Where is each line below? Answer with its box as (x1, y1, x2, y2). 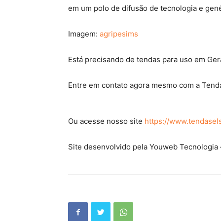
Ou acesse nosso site (68, 116, 145, 126)
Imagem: (68, 29, 100, 38)
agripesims (100, 29, 138, 38)
